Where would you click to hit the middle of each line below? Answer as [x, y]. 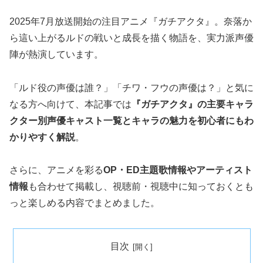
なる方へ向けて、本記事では [70, 104]
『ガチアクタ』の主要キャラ [193, 104]
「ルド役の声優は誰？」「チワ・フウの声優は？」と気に [131, 87]
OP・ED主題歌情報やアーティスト [178, 170]
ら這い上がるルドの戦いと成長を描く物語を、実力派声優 [131, 38]
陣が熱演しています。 [56, 54]
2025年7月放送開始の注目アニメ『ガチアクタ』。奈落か [131, 21]
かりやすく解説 [42, 137]
